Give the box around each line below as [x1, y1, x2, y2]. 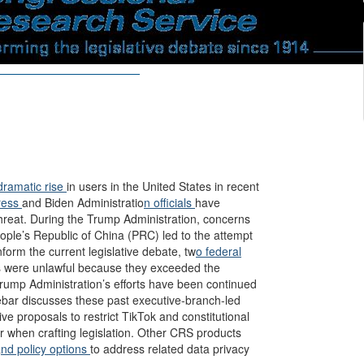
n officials [144, 194, 195, 210]
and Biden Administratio [22, 194, 144, 210]
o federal [196, 243, 241, 259]
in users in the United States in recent [67, 178, 259, 194]
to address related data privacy [90, 340, 249, 357]
